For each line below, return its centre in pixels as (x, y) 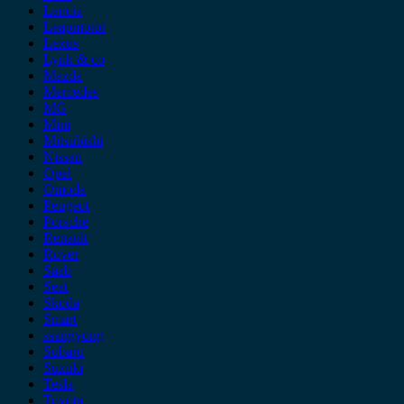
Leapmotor (74, 27)
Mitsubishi (73, 140)
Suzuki (63, 367)
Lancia (63, 10)
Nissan (63, 156)
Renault (65, 238)
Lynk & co (74, 59)
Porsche (66, 221)
